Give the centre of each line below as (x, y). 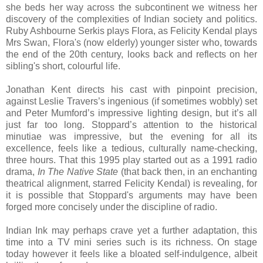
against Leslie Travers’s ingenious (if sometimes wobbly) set (131, 102)
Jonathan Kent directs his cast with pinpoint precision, (131, 90)
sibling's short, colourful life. (63, 66)
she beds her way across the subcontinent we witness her (131, 8)
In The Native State (77, 172)
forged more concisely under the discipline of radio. (112, 207)
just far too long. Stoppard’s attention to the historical (131, 125)
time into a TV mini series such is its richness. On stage (131, 242)
